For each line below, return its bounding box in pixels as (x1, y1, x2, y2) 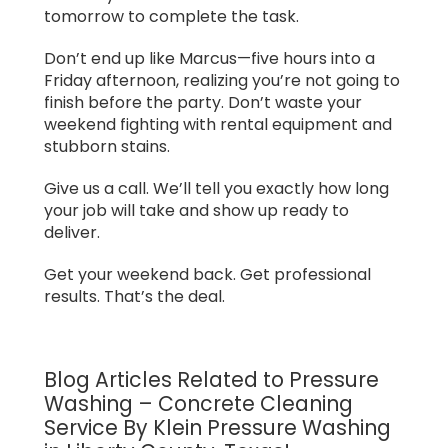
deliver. (44, 220, 100, 244)
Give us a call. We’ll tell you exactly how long (44, 176, 389, 200)
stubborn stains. (44, 134, 170, 158)
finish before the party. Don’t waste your (44, 90, 362, 114)
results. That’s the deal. (44, 284, 225, 308)
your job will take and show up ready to (44, 198, 349, 222)
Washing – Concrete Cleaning (44, 388, 353, 418)
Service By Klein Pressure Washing (44, 412, 391, 442)
